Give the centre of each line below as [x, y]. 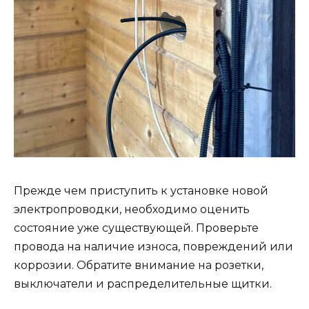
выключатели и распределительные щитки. [143, 284]
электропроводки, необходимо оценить [132, 210]
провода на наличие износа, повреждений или [153, 247]
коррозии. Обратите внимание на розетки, [139, 266]
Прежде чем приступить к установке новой [141, 191]
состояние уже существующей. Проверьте [136, 228]
